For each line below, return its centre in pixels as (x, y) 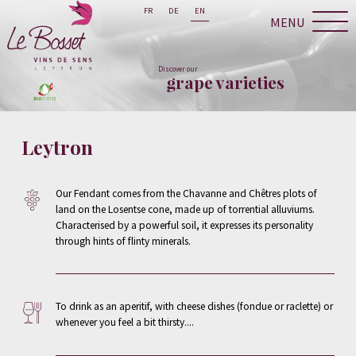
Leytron (57, 147)
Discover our (178, 69)
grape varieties (226, 82)
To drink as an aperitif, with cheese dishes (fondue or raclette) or (194, 307)
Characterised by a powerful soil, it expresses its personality (184, 225)
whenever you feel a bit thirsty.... (124, 323)
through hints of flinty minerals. (123, 241)
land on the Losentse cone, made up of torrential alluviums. (185, 209)
